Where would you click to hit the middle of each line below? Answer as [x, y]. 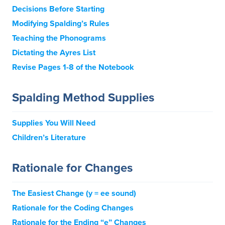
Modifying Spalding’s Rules [61, 24]
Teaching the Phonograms [59, 38]
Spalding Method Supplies [83, 98]
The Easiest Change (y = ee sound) [74, 193]
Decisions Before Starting [58, 9]
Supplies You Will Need [54, 123]
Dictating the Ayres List [54, 53]
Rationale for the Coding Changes [73, 208]
